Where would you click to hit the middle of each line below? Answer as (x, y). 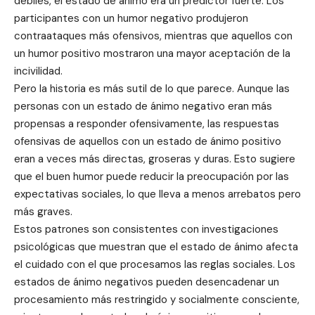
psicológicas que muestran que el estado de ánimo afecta (156, 246)
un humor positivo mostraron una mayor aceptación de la (152, 53)
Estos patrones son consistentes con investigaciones (146, 229)
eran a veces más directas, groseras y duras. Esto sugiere (155, 159)
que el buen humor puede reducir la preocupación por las (152, 176)
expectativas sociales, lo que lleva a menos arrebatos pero (157, 194)
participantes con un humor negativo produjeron (131, 18)
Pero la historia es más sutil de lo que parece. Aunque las (152, 88)
